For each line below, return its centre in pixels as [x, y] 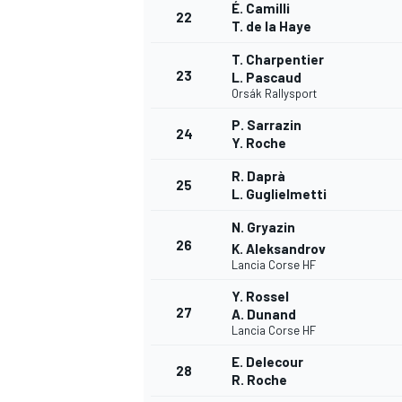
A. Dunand [264, 315]
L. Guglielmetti [279, 194]
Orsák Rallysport [274, 94]
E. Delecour [267, 362]
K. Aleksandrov [279, 249]
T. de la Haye [271, 26]
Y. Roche [259, 143]
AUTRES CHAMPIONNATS [214, 111]
